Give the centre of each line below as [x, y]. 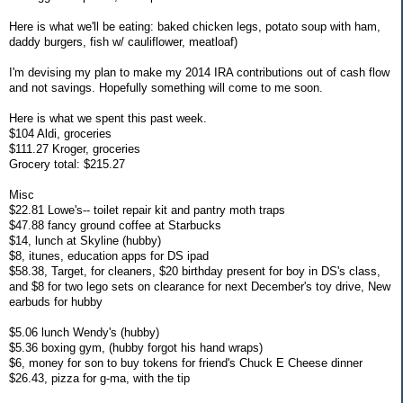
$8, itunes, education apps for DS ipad [109, 255]
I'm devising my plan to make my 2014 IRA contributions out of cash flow [199, 72]
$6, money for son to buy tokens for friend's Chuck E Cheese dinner [186, 363]
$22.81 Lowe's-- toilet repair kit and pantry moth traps [147, 210]
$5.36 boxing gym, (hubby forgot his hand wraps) [136, 347]
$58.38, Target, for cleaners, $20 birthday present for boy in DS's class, [195, 271]
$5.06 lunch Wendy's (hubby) [84, 332]
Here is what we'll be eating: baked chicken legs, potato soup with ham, [195, 26]
